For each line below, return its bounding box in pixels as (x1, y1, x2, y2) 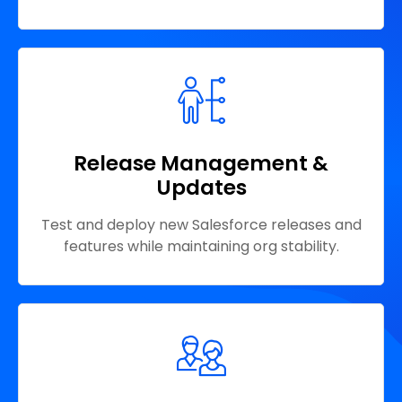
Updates (155, 173, 247, 203)
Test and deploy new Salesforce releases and (40, 214, 362, 236)
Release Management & (74, 149, 328, 179)
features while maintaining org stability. (63, 236, 339, 258)
